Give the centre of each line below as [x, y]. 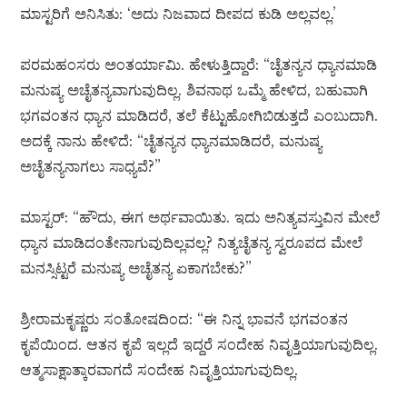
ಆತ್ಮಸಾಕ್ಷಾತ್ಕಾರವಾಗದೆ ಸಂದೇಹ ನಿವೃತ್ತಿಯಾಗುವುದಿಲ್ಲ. [159, 370]
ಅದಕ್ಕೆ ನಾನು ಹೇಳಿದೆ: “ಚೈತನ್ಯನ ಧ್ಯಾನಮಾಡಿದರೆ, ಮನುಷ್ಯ [171, 141]
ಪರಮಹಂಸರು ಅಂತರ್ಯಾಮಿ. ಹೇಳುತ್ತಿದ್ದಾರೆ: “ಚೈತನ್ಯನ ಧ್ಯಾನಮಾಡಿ [199, 65]
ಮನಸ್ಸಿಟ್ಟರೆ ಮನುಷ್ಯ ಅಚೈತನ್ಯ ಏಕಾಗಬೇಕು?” [136, 268]
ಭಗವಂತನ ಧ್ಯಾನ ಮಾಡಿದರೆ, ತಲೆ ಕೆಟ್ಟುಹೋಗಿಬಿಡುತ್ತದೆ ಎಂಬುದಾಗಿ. [199, 116]
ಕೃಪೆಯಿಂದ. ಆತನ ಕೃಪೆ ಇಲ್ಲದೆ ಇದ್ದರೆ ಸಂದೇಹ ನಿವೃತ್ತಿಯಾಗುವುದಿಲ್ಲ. [199, 345]
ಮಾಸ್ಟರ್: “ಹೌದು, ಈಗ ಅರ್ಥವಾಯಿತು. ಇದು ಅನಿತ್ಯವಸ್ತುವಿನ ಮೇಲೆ [200, 218]
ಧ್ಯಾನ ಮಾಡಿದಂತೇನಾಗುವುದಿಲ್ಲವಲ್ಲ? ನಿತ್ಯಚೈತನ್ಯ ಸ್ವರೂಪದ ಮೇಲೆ [192, 243]
